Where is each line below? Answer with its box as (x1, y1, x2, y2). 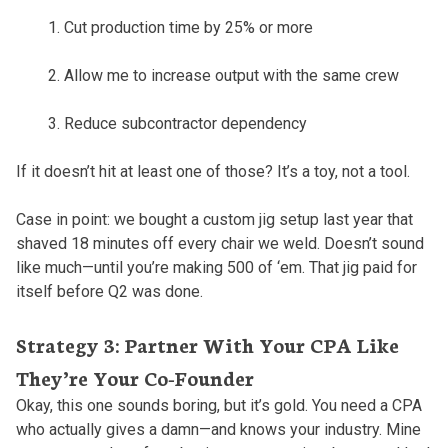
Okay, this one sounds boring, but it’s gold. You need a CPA (15, 395, 422, 415)
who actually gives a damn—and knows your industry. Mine (15, 419, 421, 439)
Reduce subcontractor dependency (63, 113, 307, 133)
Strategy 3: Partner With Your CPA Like (15, 329, 399, 358)
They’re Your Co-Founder (15, 362, 254, 391)
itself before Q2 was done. (15, 281, 203, 301)
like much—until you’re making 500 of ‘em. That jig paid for (15, 257, 417, 277)
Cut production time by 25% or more (63, 17, 313, 37)
